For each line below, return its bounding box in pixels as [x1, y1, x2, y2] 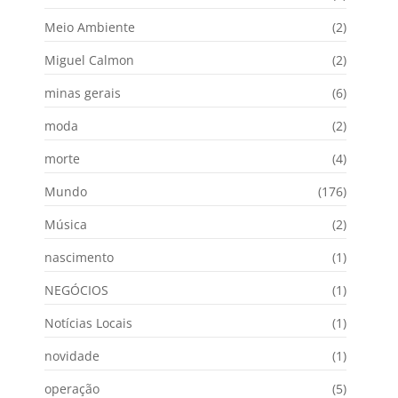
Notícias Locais [44, 314, 132, 332]
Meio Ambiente [44, 19, 135, 36]
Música [44, 216, 87, 234]
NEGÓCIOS [44, 282, 108, 299]
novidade [44, 347, 99, 365]
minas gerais [44, 84, 121, 102]
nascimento [44, 249, 114, 267]
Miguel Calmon [44, 52, 134, 69]
